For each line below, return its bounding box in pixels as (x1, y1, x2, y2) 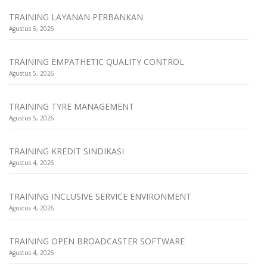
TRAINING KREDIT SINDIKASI (9, 145, 124, 157)
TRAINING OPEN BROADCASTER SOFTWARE (9, 235, 185, 247)
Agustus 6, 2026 (9, 24, 54, 33)
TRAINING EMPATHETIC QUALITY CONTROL (9, 55, 184, 67)
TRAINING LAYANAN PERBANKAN (9, 11, 143, 23)
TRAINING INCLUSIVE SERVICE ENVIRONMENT (9, 190, 191, 202)
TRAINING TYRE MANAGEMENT (9, 101, 134, 113)
